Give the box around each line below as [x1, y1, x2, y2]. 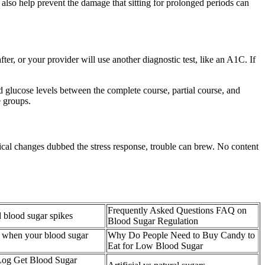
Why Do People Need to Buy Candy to [108, 230, 255, 240]
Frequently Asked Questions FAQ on [108, 205, 247, 215]
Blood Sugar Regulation [108, 215, 198, 226]
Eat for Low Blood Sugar [108, 240, 203, 251]
